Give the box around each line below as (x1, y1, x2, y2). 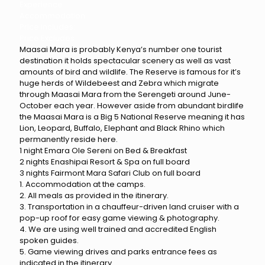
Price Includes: (20, 21, 75, 33)
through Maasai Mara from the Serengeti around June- (20, 89, 231, 100)
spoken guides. (20, 235, 79, 246)
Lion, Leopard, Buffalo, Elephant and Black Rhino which (20, 122, 225, 134)
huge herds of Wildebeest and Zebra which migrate (20, 77, 219, 89)
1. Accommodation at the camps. (20, 179, 146, 190)
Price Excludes (20, 33, 75, 44)
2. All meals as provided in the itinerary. (20, 190, 169, 201)
